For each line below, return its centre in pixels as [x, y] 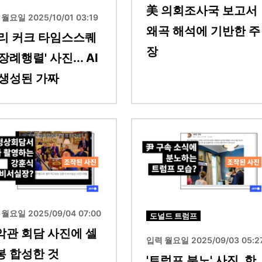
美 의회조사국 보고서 [202, 10]
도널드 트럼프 [173, 216]
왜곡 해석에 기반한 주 [203, 31]
